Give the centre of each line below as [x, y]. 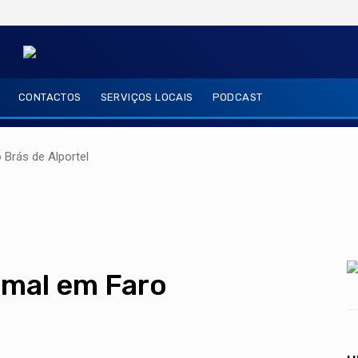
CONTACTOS [50, 97]
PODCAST [237, 97]
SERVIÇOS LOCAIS [147, 97]
